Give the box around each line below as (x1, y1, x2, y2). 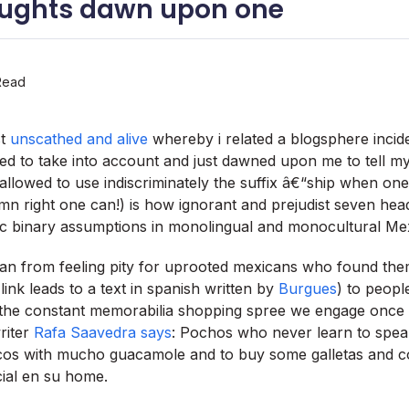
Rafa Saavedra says (34, 322, 172, 341)
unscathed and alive (10, 129, 148, 148)
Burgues (278, 278, 337, 298)
